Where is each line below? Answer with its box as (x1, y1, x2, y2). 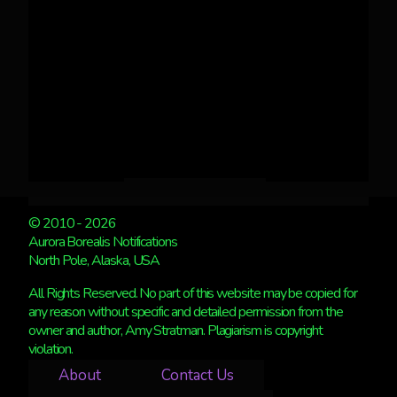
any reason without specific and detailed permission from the (28, 302, 343, 323)
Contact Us (161, 364, 234, 385)
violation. (28, 339, 74, 360)
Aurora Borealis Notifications (28, 232, 177, 253)
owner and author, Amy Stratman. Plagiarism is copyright (28, 321, 323, 341)
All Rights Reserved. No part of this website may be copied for (28, 284, 357, 304)
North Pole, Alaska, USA (28, 251, 160, 271)
